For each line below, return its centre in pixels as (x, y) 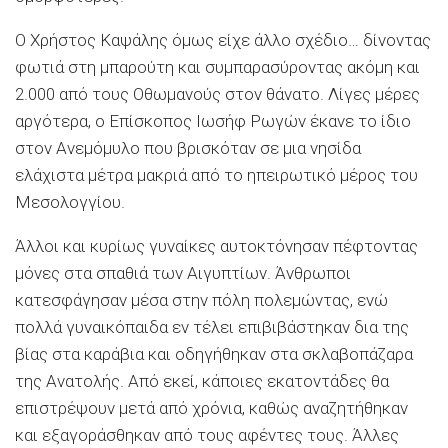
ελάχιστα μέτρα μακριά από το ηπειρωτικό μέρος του (216, 174)
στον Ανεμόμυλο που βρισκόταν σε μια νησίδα (188, 147)
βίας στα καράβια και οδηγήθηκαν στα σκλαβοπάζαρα (214, 353)
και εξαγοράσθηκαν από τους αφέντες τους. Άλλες (207, 434)
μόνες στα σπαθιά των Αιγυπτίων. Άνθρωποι (183, 272)
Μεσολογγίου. (70, 201)
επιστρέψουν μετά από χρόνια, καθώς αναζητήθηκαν (211, 407)
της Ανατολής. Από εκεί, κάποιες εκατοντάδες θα (202, 380)
